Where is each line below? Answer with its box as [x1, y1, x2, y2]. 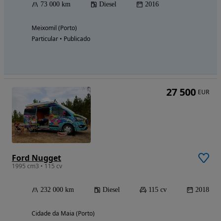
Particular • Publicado [32, 35, 90, 43]
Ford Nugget [12, 152, 61, 163]
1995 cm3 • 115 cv [12, 161, 62, 170]
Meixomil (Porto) [32, 24, 77, 32]
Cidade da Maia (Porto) [32, 209, 95, 218]
